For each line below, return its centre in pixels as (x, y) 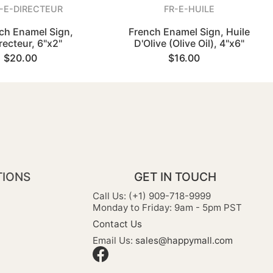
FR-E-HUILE (189, 9)
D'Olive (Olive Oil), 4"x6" (189, 43)
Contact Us (117, 224)
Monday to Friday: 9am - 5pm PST (167, 208)
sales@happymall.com (184, 241)
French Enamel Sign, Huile (189, 32)
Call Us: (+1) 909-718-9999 (152, 196)
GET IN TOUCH (175, 177)
